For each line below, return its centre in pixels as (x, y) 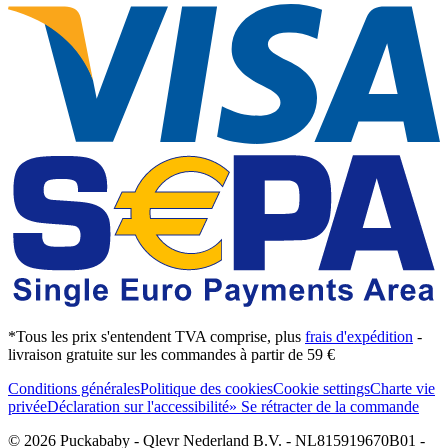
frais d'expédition (359, 336)
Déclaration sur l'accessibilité (138, 406)
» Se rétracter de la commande (324, 406)
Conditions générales (74, 388)
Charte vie (402, 388)
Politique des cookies (206, 388)
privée (27, 406)
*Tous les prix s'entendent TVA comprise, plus (156, 336)
